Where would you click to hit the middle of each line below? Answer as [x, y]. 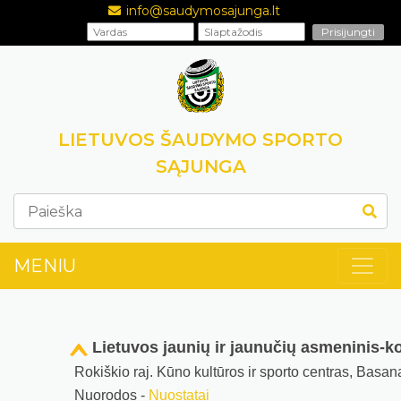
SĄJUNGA [200, 166]
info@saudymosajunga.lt [203, 11]
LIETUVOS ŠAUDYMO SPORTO [200, 140]
